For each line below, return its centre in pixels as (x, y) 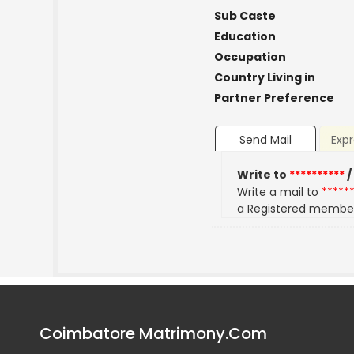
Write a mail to (280, 192)
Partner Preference (274, 98)
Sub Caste (245, 16)
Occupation (250, 57)
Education (245, 36)
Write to (264, 175)
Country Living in (264, 77)
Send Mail (265, 140)
